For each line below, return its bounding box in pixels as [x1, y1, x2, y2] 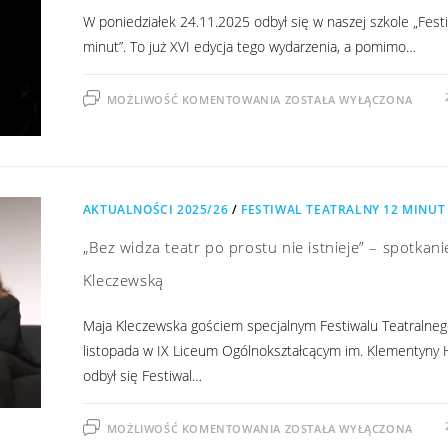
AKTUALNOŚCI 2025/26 [82, 201, 229, 219]
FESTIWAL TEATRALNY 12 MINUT [240, 201, 446, 219]
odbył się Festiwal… [82, 366, 202, 386]
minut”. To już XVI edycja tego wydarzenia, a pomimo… [82, 36, 416, 56]
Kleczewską [82, 270, 164, 291]
